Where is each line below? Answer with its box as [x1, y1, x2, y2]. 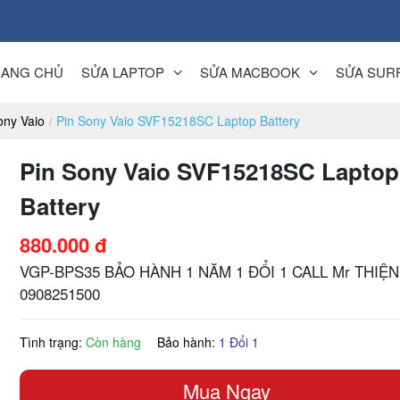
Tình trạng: [20, 332, 87, 351]
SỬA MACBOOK [199, 62, 300, 81]
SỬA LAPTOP [80, 62, 164, 81]
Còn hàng [86, 332, 142, 351]
